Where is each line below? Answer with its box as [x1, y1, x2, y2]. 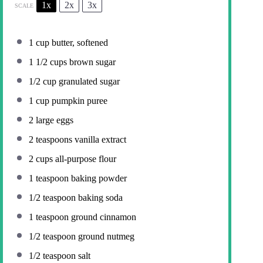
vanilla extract [72, 134, 126, 145]
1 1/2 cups [29, 57, 67, 68]
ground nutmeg [76, 231, 134, 242]
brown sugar [67, 57, 116, 68]
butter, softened [49, 38, 108, 48]
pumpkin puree [49, 96, 107, 106]
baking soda [76, 193, 123, 203]
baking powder [69, 173, 127, 184]
